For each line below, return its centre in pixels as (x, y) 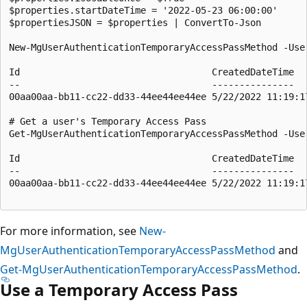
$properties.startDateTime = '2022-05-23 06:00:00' (143, 10)
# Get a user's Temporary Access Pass (108, 121)
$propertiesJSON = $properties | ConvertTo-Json (135, 22)
